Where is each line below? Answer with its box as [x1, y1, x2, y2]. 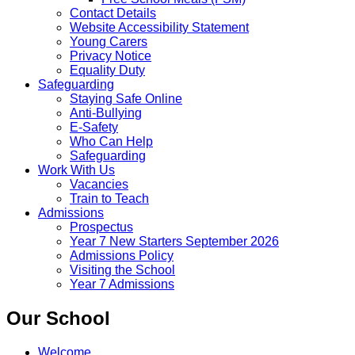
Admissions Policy [70, 248, 174, 262]
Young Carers [70, 34, 147, 48]
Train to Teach [70, 191, 149, 205]
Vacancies [70, 177, 128, 191]
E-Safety [70, 120, 118, 134]
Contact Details [70, 6, 156, 20]
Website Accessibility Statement [70, 20, 249, 34]
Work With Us [38, 162, 115, 177]
